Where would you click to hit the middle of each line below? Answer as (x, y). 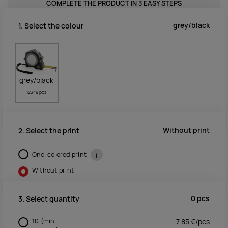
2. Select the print (49, 131)
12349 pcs (37, 92)
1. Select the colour (51, 26)
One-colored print (60, 154)
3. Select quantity (49, 199)
